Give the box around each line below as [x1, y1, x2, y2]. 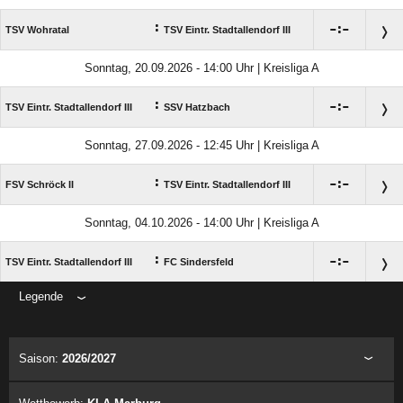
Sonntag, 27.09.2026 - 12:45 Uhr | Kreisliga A [84, 139, 319, 153]
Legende [19, 290, 63, 304]
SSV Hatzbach [164, 102, 230, 113]
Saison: [19, 352, 62, 366]
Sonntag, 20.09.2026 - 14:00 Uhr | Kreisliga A [84, 61, 319, 76]
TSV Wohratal [5, 24, 69, 36]
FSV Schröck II [5, 179, 74, 191]
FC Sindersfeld [164, 256, 234, 268]
